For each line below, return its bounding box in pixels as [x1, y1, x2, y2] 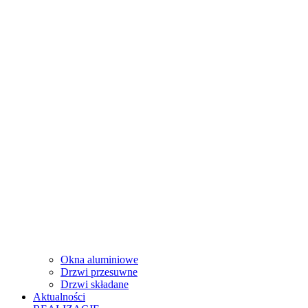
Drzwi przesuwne [60, 265, 137, 278]
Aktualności [33, 290, 85, 302]
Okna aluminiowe [60, 253, 138, 265]
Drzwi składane [60, 278, 129, 290]
